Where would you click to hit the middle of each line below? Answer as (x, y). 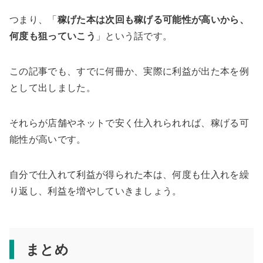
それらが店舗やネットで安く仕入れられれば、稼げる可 (129, 123)
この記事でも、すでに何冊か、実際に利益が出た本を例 (129, 72)
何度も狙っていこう (53, 36)
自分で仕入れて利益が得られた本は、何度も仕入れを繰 (129, 175)
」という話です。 (134, 36)
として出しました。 (53, 88)
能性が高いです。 (48, 140)
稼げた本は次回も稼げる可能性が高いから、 (153, 20)
